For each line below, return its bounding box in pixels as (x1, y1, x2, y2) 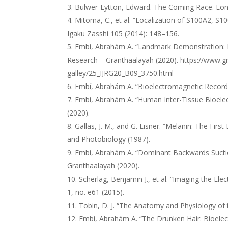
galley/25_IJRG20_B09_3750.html (67, 68, 174, 78)
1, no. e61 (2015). (67, 187, 124, 197)
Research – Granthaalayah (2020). (67, 55, 180, 65)
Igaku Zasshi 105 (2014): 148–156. (67, 28, 179, 38)
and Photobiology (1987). (67, 134, 150, 144)
